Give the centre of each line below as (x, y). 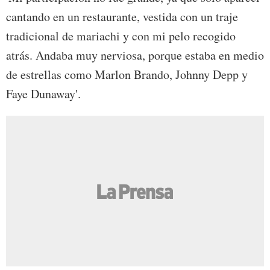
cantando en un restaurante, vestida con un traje (122, 17)
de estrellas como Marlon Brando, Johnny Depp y (127, 75)
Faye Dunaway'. (43, 94)
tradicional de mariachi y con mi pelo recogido (121, 36)
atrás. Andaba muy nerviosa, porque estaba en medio (135, 55)
